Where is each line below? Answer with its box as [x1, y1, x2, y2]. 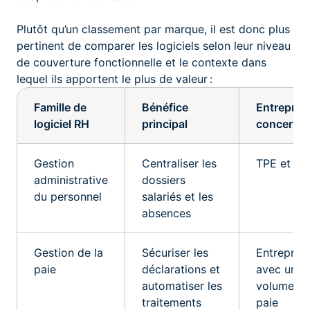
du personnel [34, 189, 102, 203]
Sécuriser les [142, 245, 208, 259]
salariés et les [142, 189, 213, 203]
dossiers [142, 172, 185, 187]
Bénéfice [142, 100, 188, 114]
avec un [256, 262, 297, 276]
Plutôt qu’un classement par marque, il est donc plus [17, 21, 290, 36]
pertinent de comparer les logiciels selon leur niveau [17, 38, 291, 53]
